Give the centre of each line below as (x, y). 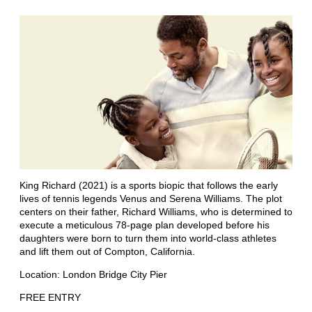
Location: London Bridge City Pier (93, 274)
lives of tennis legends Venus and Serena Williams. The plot (151, 198)
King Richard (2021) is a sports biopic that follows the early (149, 185)
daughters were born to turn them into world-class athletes (148, 238)
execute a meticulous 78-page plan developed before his (145, 225)
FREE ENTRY (50, 297)
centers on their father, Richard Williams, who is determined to (156, 211)
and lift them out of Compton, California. (107, 251)
